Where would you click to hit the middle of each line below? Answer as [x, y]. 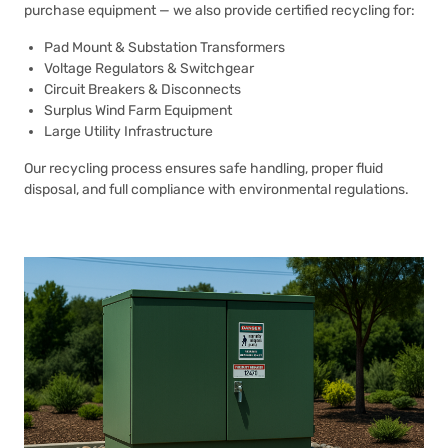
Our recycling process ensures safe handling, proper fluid [203, 168]
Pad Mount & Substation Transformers [164, 47]
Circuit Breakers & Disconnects [142, 89]
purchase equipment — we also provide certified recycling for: [219, 10]
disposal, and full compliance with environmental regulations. [216, 189]
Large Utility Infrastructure [128, 131]
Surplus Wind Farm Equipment [138, 110]
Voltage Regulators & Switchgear [149, 68]
